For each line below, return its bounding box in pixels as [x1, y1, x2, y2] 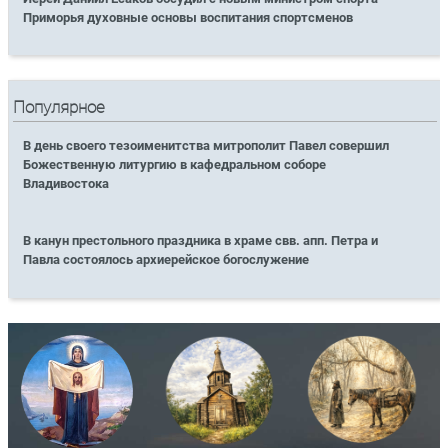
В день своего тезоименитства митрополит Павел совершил [23, 138, 390, 154]
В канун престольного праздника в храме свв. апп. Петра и [23, 233, 379, 249]
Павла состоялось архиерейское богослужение [23, 252, 310, 268]
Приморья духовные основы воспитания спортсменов [23, 9, 354, 25]
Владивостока [23, 176, 110, 192]
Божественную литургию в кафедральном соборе [23, 157, 327, 173]
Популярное [13, 97, 106, 117]
